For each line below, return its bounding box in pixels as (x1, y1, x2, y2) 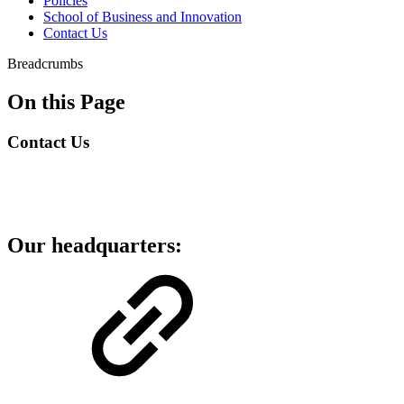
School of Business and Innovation (43, 9, 242, 24)
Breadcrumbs (7, 56, 83, 71)
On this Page (7, 89, 125, 114)
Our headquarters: (7, 234, 182, 258)
